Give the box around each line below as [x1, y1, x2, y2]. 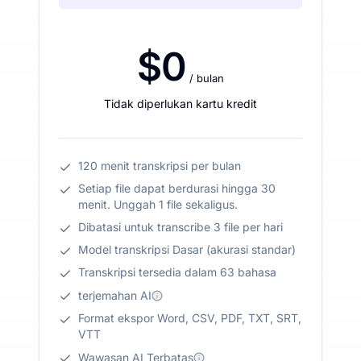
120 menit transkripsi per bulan [78, 158, 241, 172]
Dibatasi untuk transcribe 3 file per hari [78, 219, 283, 234]
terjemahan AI [78, 288, 151, 302]
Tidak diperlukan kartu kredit [104, 96, 257, 110]
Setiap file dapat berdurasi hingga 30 [78, 180, 276, 195]
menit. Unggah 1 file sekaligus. [78, 197, 238, 211]
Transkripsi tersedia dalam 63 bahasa [78, 264, 276, 279]
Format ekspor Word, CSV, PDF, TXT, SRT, [78, 310, 301, 325]
